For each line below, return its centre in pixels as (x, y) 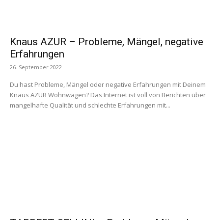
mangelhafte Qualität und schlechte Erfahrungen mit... (90, 105)
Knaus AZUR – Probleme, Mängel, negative (107, 42)
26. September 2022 (36, 67)
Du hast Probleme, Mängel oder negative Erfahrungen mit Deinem (108, 85)
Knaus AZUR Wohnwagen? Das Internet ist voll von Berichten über (108, 95)
